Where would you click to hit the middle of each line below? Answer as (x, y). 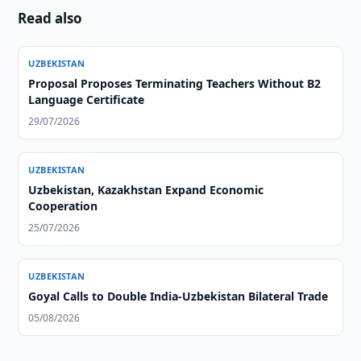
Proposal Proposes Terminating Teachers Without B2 (175, 83)
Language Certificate (87, 100)
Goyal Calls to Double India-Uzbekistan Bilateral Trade (178, 296)
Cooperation (63, 206)
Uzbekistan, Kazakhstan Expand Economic (146, 190)
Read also (50, 18)
